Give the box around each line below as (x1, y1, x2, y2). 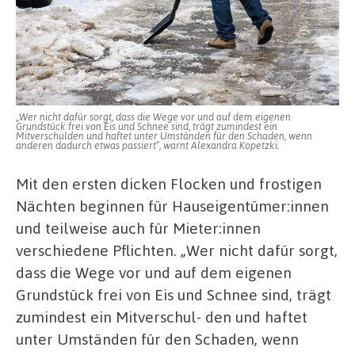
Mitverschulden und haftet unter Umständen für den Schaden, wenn (16, 129, 312, 143)
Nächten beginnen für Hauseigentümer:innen (16, 196, 329, 216)
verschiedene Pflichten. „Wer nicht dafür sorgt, (16, 240, 338, 261)
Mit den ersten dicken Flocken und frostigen (16, 174, 322, 194)
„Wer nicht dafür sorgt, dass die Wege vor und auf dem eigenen (16, 110, 291, 124)
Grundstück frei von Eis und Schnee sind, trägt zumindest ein (16, 120, 277, 133)
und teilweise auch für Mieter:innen (16, 218, 261, 239)
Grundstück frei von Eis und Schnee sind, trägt (16, 284, 331, 305)
